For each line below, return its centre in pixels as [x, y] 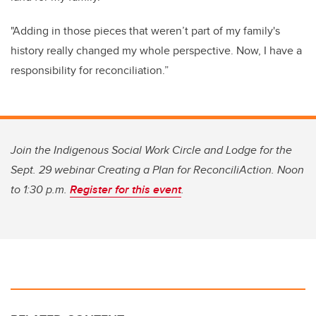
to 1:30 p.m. [40, 190]
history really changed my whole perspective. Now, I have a [156, 51]
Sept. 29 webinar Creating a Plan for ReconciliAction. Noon [157, 170]
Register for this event [126, 190]
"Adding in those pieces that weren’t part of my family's [145, 31]
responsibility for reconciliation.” [90, 71]
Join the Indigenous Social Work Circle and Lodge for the [151, 150]
